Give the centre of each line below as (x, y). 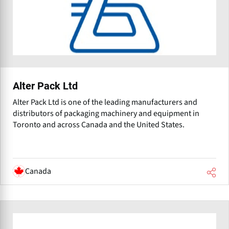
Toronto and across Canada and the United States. (99, 124)
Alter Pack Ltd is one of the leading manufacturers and (105, 102)
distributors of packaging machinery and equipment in (106, 113)
